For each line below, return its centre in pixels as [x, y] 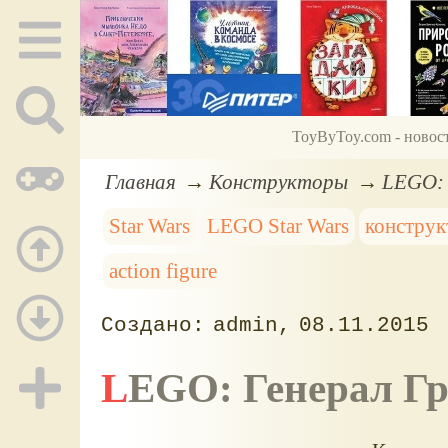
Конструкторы [279, 181]
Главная [140, 181]
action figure [163, 271]
